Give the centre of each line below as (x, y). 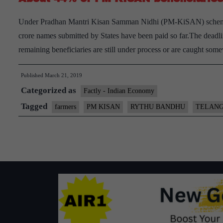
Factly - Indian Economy (119, 91)
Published (33, 75)
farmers (65, 107)
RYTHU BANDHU (158, 107)
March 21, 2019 (63, 75)
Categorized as (50, 90)
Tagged (35, 106)
